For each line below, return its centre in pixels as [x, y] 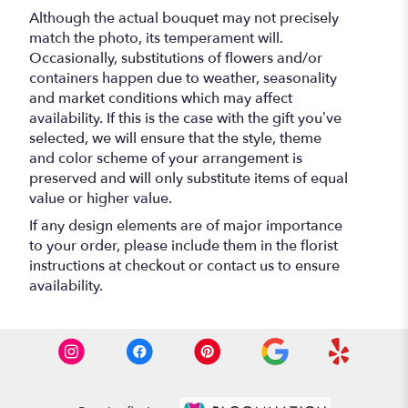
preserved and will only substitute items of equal [189, 178]
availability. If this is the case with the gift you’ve [185, 118]
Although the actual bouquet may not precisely [184, 18]
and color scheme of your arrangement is [166, 158]
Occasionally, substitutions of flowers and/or [176, 58]
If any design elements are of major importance [186, 225]
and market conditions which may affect [161, 98]
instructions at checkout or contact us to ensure [184, 265]
